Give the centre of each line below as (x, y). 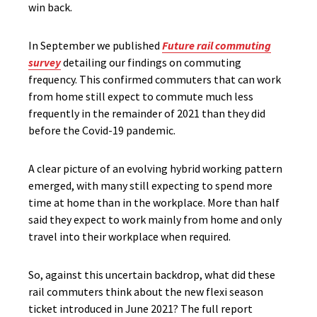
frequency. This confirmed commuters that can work (155, 79)
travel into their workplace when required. (129, 236)
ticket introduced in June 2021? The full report (140, 309)
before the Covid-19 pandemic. (102, 130)
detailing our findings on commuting (151, 62)
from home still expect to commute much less (141, 96)
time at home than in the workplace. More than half (154, 202)
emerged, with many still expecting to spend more (150, 185)
